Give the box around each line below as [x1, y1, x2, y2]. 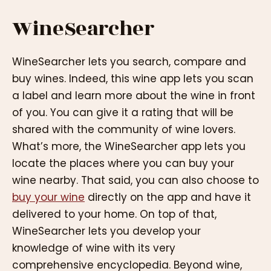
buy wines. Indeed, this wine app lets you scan [12, 71, 253, 86]
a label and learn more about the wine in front [12, 88, 255, 103]
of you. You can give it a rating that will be [12, 105, 233, 120]
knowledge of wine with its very [12, 240, 175, 255]
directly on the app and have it [85, 189, 251, 204]
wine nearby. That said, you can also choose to [12, 172, 259, 188]
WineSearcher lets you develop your [12, 223, 201, 238]
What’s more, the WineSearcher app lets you [12, 139, 246, 154]
